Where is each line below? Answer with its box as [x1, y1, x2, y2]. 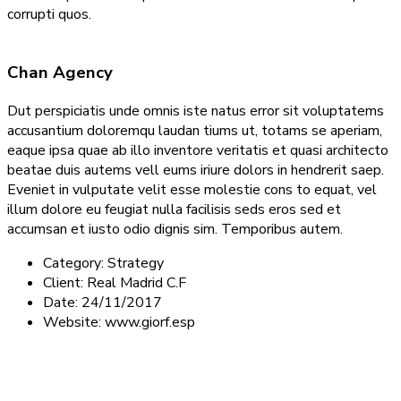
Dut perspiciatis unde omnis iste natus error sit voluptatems [7, 100, 384, 121]
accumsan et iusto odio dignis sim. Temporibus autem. [7, 218, 343, 239]
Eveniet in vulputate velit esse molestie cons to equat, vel [7, 179, 377, 200]
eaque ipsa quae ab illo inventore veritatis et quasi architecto [7, 140, 388, 160]
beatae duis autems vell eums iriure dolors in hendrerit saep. [7, 159, 384, 180]
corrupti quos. [7, 4, 91, 25]
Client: [43, 272, 83, 293]
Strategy [107, 252, 164, 273]
